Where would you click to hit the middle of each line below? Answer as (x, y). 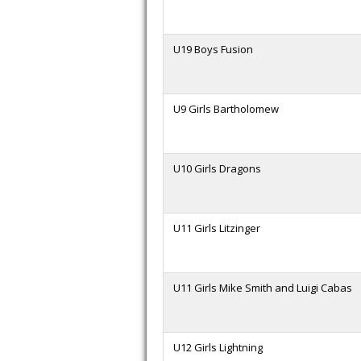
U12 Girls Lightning (218, 347)
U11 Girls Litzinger (217, 228)
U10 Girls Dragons (217, 168)
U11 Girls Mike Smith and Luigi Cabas (263, 288)
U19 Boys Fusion (213, 49)
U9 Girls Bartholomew (226, 109)
